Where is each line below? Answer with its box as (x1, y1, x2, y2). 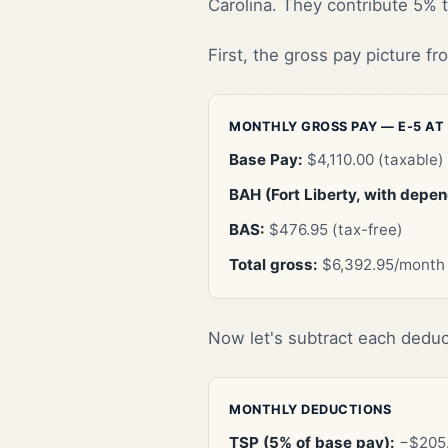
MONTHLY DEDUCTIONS (229, 402, 391, 418)
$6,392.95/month (318, 255, 445, 275)
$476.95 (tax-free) (265, 220, 403, 240)
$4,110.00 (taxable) (303, 150, 444, 170)
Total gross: (229, 255, 318, 275)
